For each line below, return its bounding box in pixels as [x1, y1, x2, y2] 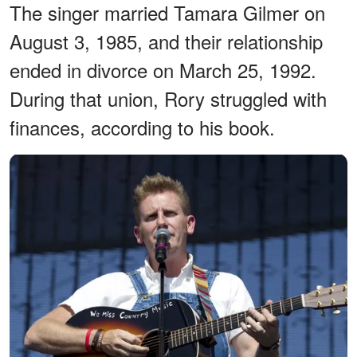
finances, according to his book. [10, 112, 275, 141]
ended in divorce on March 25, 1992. [10, 55, 316, 84]
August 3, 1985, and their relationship [10, 26, 323, 55]
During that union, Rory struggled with [10, 84, 327, 112]
